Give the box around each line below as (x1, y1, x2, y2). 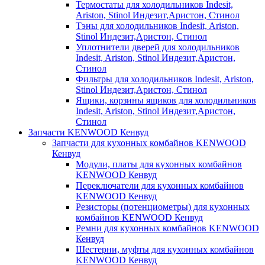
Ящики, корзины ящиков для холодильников (76, 95, 256, 105)
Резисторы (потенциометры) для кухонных (76, 201, 250, 212)
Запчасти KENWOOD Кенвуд (28, 127, 148, 137)
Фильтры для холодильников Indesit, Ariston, (76, 73, 254, 84)
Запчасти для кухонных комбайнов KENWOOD (52, 137, 246, 148)
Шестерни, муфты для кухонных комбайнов (76, 244, 254, 254)
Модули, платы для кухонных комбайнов (76, 159, 242, 169)
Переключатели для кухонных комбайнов (76, 180, 244, 190)
